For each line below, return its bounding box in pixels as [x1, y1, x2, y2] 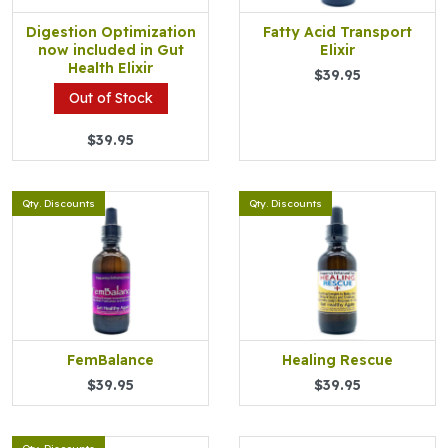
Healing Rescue [282, 351, 393, 369]
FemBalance [67, 351, 154, 369]
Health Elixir [68, 59, 153, 77]
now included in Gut [37, 41, 184, 59]
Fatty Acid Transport [263, 23, 412, 41]
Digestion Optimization [25, 23, 196, 41]
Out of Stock [68, 89, 153, 107]
